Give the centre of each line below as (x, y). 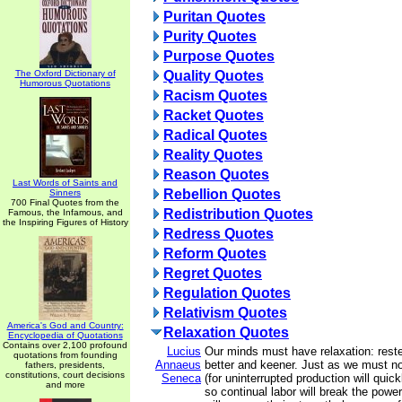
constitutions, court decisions (65, 375)
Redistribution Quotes (238, 214)
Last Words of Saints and (65, 183)
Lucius (184, 351)
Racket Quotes (214, 115)
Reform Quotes (215, 253)
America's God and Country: (65, 325)
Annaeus (178, 365)
